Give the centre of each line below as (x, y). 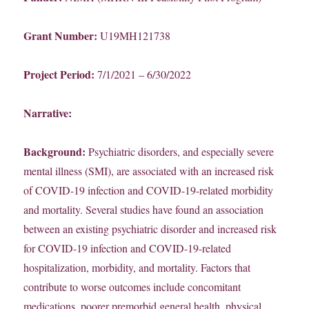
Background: (56, 152)
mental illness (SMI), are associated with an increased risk (149, 171)
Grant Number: (62, 36)
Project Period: (61, 74)
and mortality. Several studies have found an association (144, 210)
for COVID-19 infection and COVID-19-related (128, 248)
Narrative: (48, 113)
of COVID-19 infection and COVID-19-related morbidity (149, 190)
